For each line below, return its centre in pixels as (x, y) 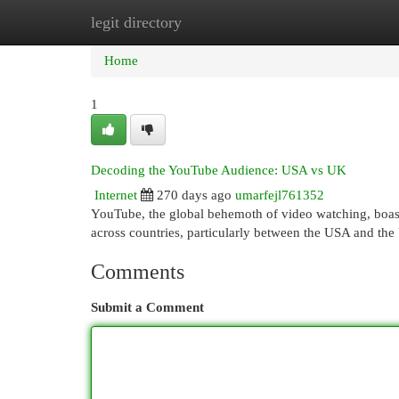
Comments (138, 272)
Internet (116, 195)
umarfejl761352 (280, 195)
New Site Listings (227, 22)
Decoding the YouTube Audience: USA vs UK (219, 170)
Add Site (326, 22)
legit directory (136, 22)
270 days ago (194, 195)
